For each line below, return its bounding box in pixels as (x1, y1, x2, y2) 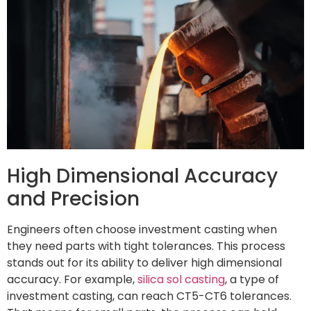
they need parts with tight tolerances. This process (7, 237, 285, 254)
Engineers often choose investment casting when (7, 221, 277, 237)
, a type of (225, 271, 279, 287)
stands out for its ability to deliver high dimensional (7, 254, 282, 271)
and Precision (7, 185, 140, 212)
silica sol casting (137, 271, 225, 287)
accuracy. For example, (7, 271, 137, 287)
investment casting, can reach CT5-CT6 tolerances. (7, 287, 292, 304)
